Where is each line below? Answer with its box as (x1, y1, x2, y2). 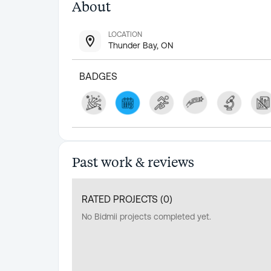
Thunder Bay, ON (108, 41, 173, 50)
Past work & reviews (72, 152, 194, 170)
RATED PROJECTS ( (82, 193, 163, 204)
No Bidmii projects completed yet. (82, 212, 211, 222)
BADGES (79, 71, 117, 82)
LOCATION (108, 30, 142, 39)
